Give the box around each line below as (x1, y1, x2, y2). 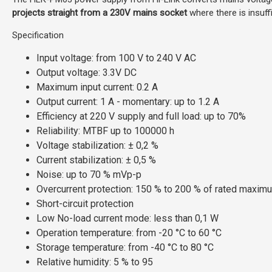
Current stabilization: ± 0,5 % (36, 154, 156, 166)
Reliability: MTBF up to (36, 125, 134, 137)
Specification (12, 30, 64, 41)
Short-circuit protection (36, 198, 134, 209)
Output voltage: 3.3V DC (36, 67, 137, 78)
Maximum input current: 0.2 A (36, 81, 158, 93)
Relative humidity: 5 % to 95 (36, 256, 153, 268)
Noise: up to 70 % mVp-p (36, 169, 141, 180)
